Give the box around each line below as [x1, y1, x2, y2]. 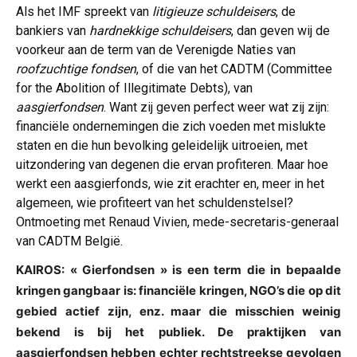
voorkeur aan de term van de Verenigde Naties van [16, 42, 296, 58]
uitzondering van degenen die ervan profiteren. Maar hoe [16, 157, 328, 173]
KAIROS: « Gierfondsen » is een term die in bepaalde [16, 262, 341, 278]
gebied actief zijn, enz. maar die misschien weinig [16, 304, 341, 320]
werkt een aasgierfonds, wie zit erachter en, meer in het [16, 176, 324, 192]
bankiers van [16, 23, 89, 39]
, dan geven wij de [231, 23, 330, 39]
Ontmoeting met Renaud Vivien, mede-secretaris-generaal [16, 214, 339, 230]
